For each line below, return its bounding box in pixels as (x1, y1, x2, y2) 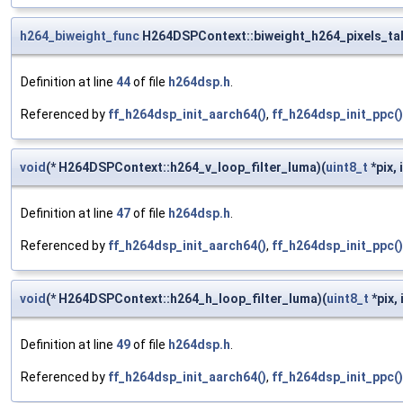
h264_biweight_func (20, 29, 139, 44)
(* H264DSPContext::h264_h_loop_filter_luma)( (46, 291, 327, 307)
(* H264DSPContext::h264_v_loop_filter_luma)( (46, 160, 326, 175)
